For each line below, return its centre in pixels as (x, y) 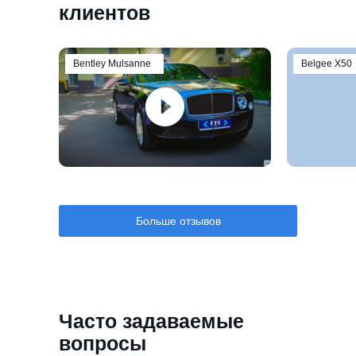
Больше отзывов (178, 221)
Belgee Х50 (327, 64)
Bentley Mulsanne (112, 64)
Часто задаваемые (151, 321)
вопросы (103, 343)
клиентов (104, 13)
